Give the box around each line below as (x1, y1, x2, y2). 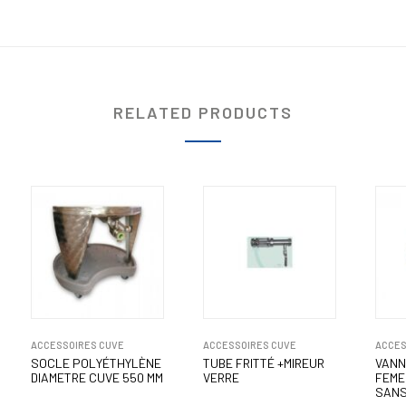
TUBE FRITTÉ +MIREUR (203, 355, 324, 372)
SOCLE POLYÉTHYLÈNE (31, 355, 161, 372)
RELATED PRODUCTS (113, 102, 293, 123)
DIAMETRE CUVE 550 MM (31, 370, 163, 386)
